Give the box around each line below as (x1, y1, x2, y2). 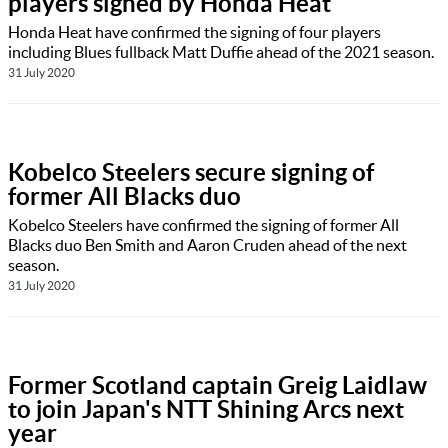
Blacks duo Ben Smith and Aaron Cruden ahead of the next (8, 236, 407, 255)
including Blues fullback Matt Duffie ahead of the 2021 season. (8, 43, 434, 62)
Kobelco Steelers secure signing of (8, 159, 374, 187)
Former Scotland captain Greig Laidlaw (8, 372, 427, 400)
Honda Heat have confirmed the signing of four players (8, 23, 381, 42)
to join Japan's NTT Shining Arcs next (8, 396, 404, 424)
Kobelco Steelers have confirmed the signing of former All (8, 216, 399, 235)
